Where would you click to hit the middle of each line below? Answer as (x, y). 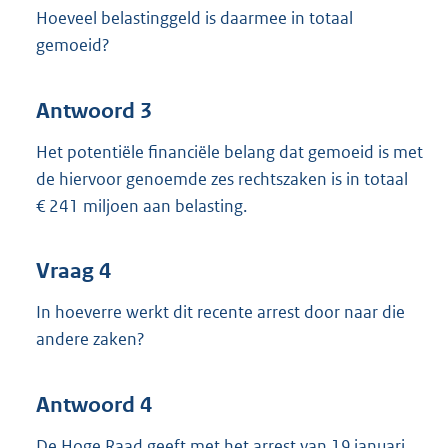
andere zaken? (90, 339)
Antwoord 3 (94, 110)
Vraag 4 (73, 271)
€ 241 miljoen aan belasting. (141, 205)
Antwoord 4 (94, 404)
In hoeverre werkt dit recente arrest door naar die (220, 312)
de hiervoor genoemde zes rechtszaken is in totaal (222, 178)
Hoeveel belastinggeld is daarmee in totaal (194, 18)
